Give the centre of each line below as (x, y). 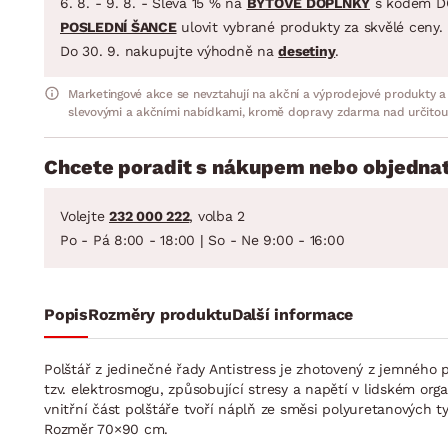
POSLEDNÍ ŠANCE (118, 26)
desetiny (307, 50)
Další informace (292, 314)
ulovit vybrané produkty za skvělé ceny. (309, 26)
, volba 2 (217, 215)
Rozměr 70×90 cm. (106, 428)
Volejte (84, 215)
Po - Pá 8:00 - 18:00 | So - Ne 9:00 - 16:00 (202, 239)
